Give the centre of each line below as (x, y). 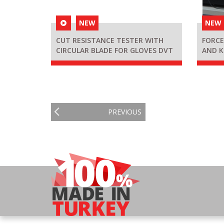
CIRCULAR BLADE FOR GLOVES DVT (114, 50)
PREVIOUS (125, 112)
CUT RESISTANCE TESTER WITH (110, 40)
